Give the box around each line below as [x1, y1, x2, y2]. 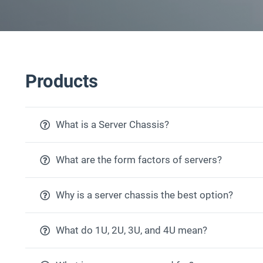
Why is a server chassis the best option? [56, 189, 234, 201]
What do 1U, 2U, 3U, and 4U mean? [56, 224, 208, 237]
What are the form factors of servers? [56, 154, 222, 166]
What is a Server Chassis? [56, 119, 170, 131]
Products [25, 70, 98, 92]
